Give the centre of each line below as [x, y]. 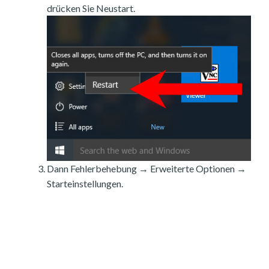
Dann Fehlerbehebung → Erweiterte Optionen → [147, 168]
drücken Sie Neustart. [91, 8]
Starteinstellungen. [85, 183]
